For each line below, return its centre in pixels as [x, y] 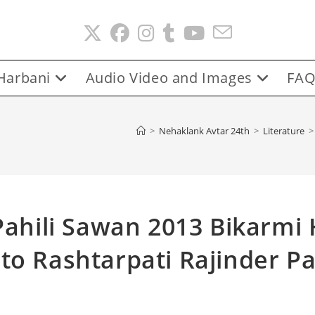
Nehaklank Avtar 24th [204, 131]
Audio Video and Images [169, 78]
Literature [284, 131]
